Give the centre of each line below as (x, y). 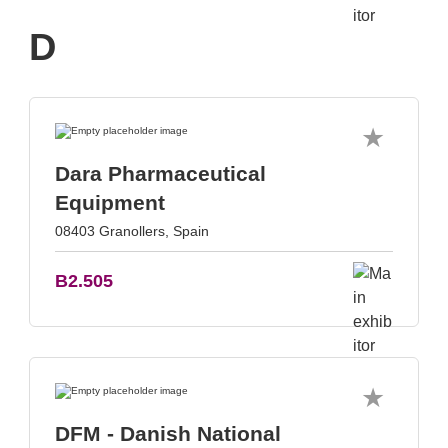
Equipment (110, 202)
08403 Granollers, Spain (132, 231)
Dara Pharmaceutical (160, 173)
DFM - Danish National (168, 433)
